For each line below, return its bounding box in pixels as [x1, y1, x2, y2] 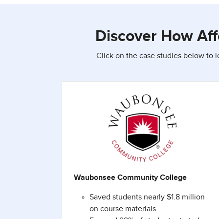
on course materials [89, 205, 156, 213]
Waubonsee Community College [74, 174, 187, 182]
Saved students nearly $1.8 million [89, 193, 205, 201]
